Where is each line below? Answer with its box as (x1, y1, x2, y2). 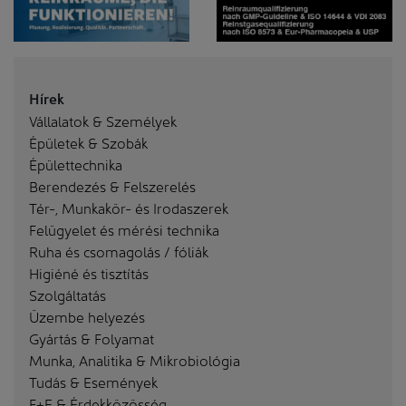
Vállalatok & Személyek (29, 111, 177, 130)
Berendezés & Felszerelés (29, 176, 196, 196)
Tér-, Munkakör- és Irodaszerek (29, 198, 228, 217)
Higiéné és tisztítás (29, 263, 149, 283)
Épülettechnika (29, 154, 122, 174)
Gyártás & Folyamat (29, 328, 154, 348)
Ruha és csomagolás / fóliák (29, 241, 208, 261)
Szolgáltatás (29, 285, 106, 304)
